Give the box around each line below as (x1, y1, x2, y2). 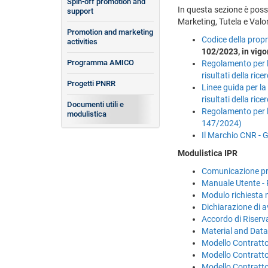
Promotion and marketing (67, 27, 153, 36)
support (67, 6, 93, 16)
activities (67, 36, 98, 46)
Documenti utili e (67, 99, 124, 109)
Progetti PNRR (67, 78, 115, 88)
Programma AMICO (67, 57, 134, 67)
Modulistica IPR (178, 148, 237, 158)
